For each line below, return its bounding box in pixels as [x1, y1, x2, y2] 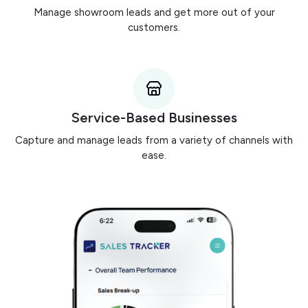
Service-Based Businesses [71, 109, 237, 126]
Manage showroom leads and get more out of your [33, 5, 275, 19]
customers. [128, 21, 180, 34]
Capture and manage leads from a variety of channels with [15, 133, 293, 146]
